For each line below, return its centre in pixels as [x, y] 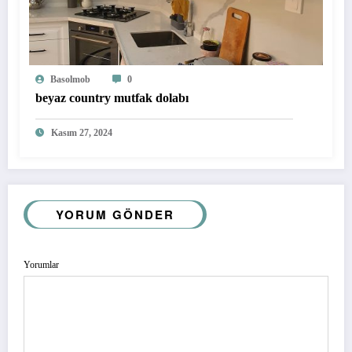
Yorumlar [41, 264]
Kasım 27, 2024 [82, 132]
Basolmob [70, 79]
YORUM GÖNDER [115, 214]
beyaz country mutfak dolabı [112, 97]
